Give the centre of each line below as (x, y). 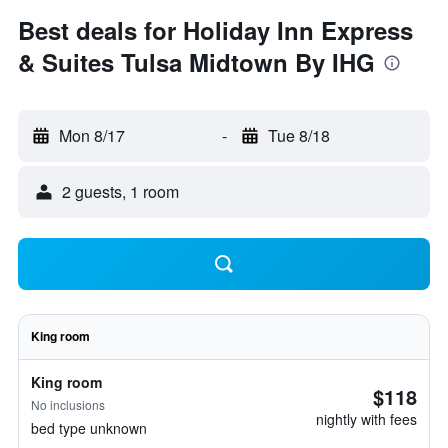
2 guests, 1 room (120, 191)
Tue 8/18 (298, 135)
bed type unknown (89, 428)
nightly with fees (366, 419)
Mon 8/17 (92, 135)
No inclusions (68, 404)
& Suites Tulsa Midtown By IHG (196, 62)
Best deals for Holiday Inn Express (215, 30)
